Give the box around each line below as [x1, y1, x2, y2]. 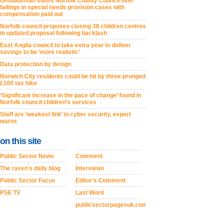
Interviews [75, 165, 104, 172]
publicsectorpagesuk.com [75, 201, 147, 209]
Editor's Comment [75, 177, 126, 184]
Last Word [75, 189, 104, 197]
